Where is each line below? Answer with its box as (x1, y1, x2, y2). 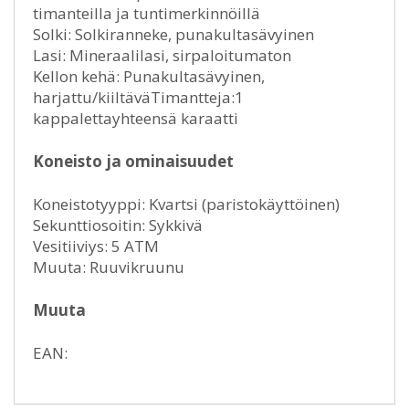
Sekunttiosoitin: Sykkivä (33, 214, 203, 236)
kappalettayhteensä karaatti (33, 107, 238, 129)
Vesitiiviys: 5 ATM (33, 235, 159, 257)
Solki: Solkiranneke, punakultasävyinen (33, 23, 314, 45)
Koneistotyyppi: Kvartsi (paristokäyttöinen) (33, 193, 340, 215)
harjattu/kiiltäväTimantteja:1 (33, 86, 244, 108)
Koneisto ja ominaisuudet (33, 150, 234, 172)
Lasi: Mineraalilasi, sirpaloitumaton (33, 44, 291, 66)
